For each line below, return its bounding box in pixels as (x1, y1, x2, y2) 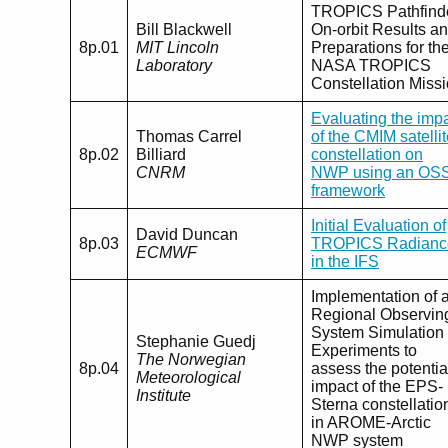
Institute (136, 386, 191, 404)
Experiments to (311, 341, 417, 359)
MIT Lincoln (136, 38, 219, 56)
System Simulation (311, 323, 444, 341)
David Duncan (136, 225, 238, 243)
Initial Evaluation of (311, 216, 446, 234)
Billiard (136, 145, 186, 163)
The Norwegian (136, 350, 246, 368)
